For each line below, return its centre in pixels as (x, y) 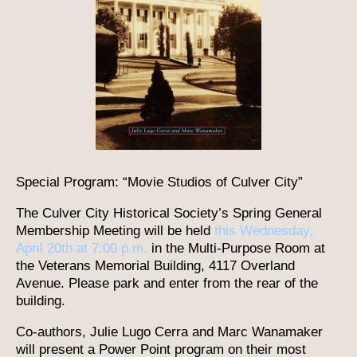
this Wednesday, (264, 230)
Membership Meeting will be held (115, 230)
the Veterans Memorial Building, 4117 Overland (155, 265)
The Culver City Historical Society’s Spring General (169, 213)
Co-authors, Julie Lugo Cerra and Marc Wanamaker (169, 331)
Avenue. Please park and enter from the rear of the (167, 283)
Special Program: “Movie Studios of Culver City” (159, 182)
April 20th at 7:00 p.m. (82, 248)
